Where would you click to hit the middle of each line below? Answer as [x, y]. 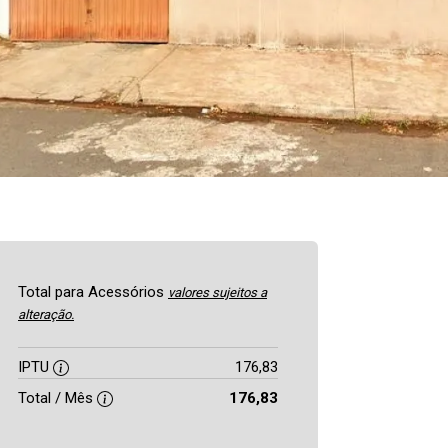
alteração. [46, 314]
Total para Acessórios [93, 292]
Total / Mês [57, 398]
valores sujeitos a [217, 292]
